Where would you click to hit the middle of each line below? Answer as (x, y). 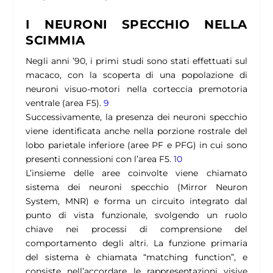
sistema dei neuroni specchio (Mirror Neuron (136, 187)
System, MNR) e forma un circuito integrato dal (136, 201)
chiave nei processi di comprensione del (136, 229)
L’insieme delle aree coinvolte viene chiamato (136, 173)
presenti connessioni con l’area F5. (100, 159)
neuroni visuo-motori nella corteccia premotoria (136, 89)
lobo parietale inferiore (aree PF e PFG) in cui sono (136, 145)
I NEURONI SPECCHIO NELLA (136, 25)
